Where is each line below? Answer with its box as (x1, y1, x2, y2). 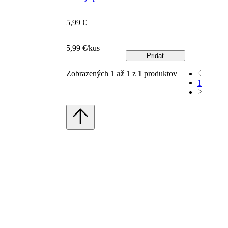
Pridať (146, 52, 164, 60)
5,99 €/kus (66, 44, 100, 53)
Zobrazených (66, 69, 110, 78)
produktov (142, 69, 177, 78)
